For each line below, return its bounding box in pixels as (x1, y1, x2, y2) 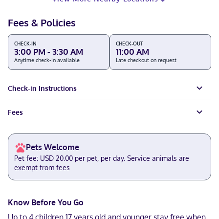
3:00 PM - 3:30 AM (14, 46, 83, 57)
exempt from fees (14, 163, 70, 172)
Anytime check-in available (14, 57, 80, 64)
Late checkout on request (116, 57, 176, 64)
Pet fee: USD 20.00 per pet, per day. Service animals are (14, 154, 189, 162)
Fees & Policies (8, 16, 76, 29)
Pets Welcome (26, 142, 79, 152)
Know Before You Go (8, 197, 84, 207)
